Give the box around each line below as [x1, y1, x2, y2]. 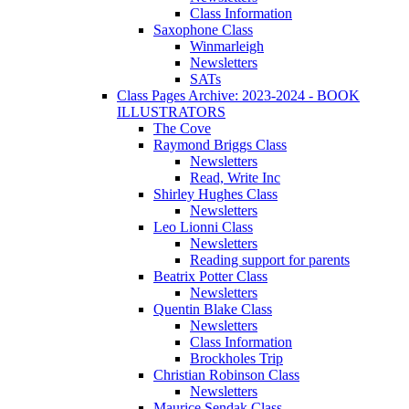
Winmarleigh [190, 37, 264, 54]
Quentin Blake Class [153, 300, 272, 317]
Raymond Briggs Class [153, 136, 287, 152]
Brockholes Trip [190, 350, 283, 366]
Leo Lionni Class [153, 218, 253, 235]
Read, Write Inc [190, 169, 280, 185]
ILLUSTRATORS [117, 103, 225, 120]
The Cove [153, 120, 211, 136]
